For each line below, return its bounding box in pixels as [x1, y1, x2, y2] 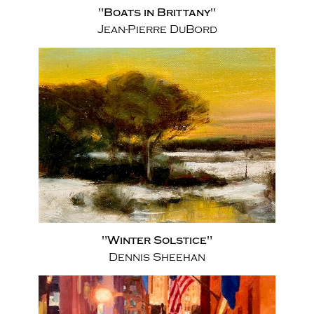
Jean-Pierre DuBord [97, 23, 217, 36]
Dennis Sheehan [109, 251, 205, 264]
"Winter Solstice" [102, 234, 212, 247]
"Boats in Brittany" [98, 6, 216, 19]
